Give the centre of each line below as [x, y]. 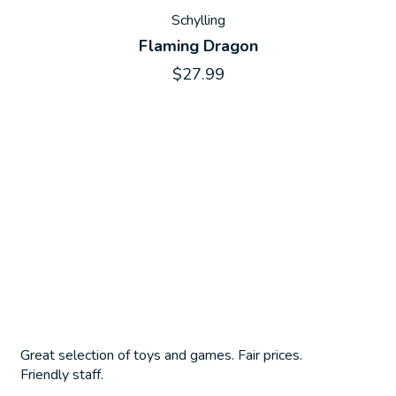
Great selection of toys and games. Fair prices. [162, 356]
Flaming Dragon [198, 46]
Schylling [198, 21]
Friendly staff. [62, 375]
